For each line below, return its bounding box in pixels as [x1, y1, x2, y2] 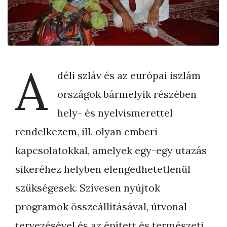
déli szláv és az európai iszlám [57, 68, 201, 82]
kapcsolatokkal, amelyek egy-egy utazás [15, 143, 207, 157]
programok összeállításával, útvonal [15, 200, 187, 213]
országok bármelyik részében [57, 87, 197, 100]
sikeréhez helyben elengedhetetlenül [15, 162, 191, 175]
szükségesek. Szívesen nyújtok [15, 181, 160, 194]
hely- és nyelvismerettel [57, 106, 173, 119]
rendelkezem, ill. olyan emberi [15, 125, 158, 138]
